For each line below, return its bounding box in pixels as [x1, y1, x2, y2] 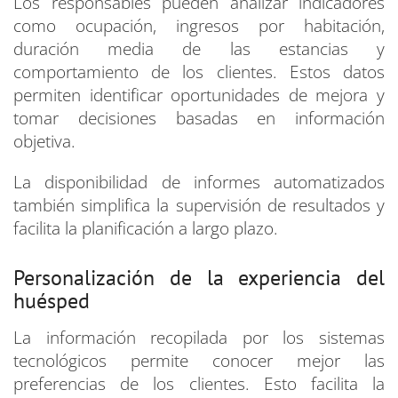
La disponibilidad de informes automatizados [13, 171, 385, 195]
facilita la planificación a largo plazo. [13, 217, 278, 241]
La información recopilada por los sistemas [13, 326, 385, 350]
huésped [13, 287, 90, 315]
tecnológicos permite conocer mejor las [13, 349, 385, 373]
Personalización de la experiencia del [13, 264, 385, 292]
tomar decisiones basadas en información [13, 107, 385, 131]
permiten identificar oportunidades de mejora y [13, 84, 385, 107]
